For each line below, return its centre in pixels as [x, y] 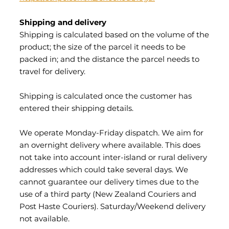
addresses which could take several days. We [104, 170]
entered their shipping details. [76, 109]
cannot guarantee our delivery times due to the [109, 182]
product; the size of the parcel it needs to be [102, 48]
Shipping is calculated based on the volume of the [114, 35]
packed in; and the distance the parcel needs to [109, 60]
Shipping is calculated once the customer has [106, 97]
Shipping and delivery [63, 23]
